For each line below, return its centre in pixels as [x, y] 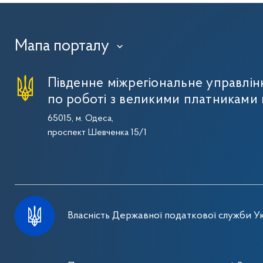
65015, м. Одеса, [80, 118]
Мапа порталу [62, 46]
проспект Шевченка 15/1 [97, 132]
